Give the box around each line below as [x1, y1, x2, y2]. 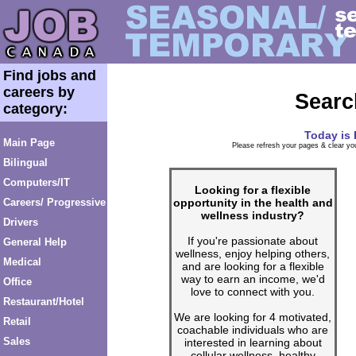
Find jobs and [2, 68, 96, 83]
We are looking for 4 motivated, [174, 310, 331, 323]
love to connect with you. [191, 284, 315, 298]
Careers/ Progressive [2, 196, 106, 209]
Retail [2, 315, 31, 328]
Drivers [2, 216, 38, 229]
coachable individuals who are [177, 323, 328, 336]
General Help [2, 236, 67, 249]
